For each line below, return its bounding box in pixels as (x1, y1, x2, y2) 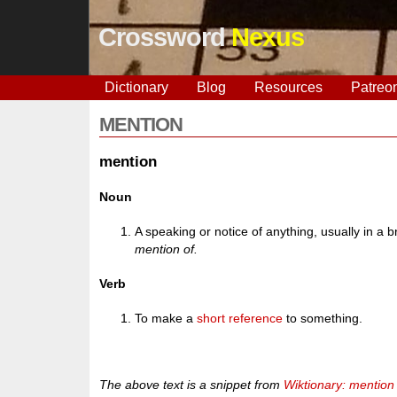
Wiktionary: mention (284, 377, 395, 392)
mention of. (135, 242, 198, 257)
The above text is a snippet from (99, 377, 284, 392)
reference (229, 311, 284, 326)
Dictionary (104, 80, 168, 95)
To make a (135, 311, 198, 326)
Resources (253, 80, 323, 95)
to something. (283, 311, 363, 326)
